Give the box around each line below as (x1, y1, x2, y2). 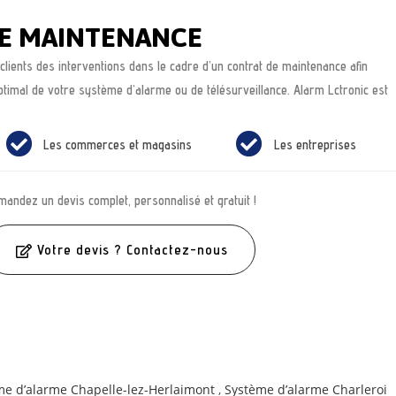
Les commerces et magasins (43, 136, 193, 152)
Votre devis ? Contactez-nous (37, 241, 229, 259)
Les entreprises (273, 136, 356, 152)
